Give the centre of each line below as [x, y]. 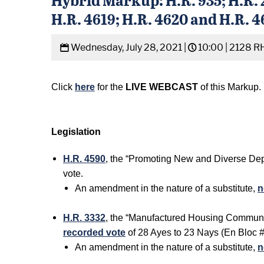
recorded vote [94, 232]
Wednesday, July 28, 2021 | [128, 47]
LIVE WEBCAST [161, 87]
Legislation [76, 132]
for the [110, 87]
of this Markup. [230, 87]
